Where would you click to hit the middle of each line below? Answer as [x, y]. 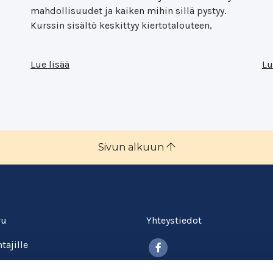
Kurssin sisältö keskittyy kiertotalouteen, [121, 25]
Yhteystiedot [174, 220]
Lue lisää [50, 64]
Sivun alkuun [132, 147]
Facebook [191, 244]
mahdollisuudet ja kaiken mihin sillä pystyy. [128, 11]
